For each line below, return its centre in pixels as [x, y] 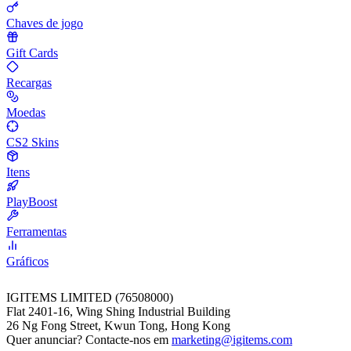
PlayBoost [32, 201]
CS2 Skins [33, 142]
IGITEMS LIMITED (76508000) [90, 297]
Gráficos [27, 261]
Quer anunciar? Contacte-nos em [89, 339]
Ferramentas [36, 231]
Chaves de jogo [45, 23]
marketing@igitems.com [232, 339]
